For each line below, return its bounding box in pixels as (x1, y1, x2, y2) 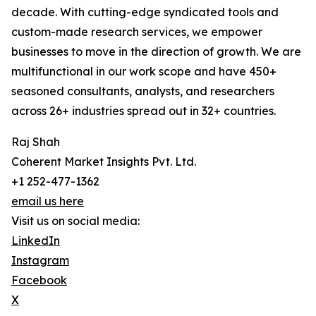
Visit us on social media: (11, 214, 140, 229)
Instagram (11, 253, 69, 268)
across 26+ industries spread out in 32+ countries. (11, 104, 276, 119)
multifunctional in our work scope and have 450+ (11, 64, 276, 79)
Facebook (11, 273, 67, 288)
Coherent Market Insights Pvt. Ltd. (11, 154, 196, 169)
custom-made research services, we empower (11, 25, 262, 39)
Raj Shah (11, 135, 60, 150)
